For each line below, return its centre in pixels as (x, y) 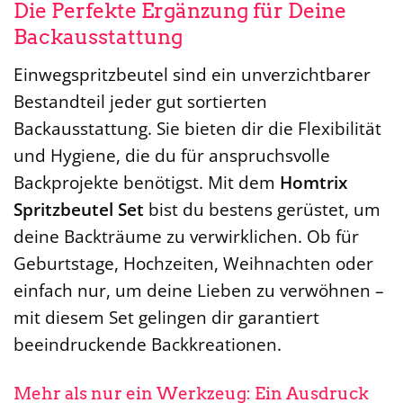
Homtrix (313, 182)
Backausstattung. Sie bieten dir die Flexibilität (197, 128)
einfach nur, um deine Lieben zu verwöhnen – (199, 290)
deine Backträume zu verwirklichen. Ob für (186, 236)
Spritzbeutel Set (79, 209)
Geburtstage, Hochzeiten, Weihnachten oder (193, 263)
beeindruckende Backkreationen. (148, 344)
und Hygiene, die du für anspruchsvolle (172, 155)
